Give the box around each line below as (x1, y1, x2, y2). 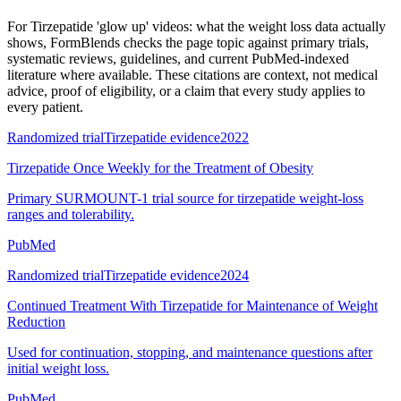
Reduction (7, 313, 65, 329)
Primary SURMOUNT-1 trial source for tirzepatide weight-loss (7, 190, 363, 206)
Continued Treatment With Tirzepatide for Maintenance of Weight (7, 297, 378, 313)
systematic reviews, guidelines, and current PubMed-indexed (7, 50, 349, 66)
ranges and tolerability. (7, 206, 134, 222)
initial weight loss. (7, 360, 109, 376)
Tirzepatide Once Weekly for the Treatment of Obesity (7, 159, 313, 175)
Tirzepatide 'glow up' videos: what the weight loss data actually (30, 18, 386, 34)
